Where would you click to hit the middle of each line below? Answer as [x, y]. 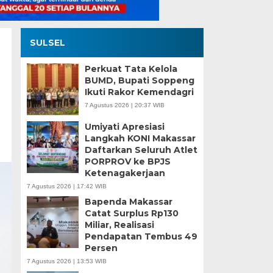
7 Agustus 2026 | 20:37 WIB [124, 105]
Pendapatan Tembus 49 [141, 237]
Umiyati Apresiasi [124, 127]
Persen [101, 248]
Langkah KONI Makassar [140, 139]
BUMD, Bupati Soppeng [139, 81]
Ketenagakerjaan [125, 173]
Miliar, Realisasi [119, 225]
